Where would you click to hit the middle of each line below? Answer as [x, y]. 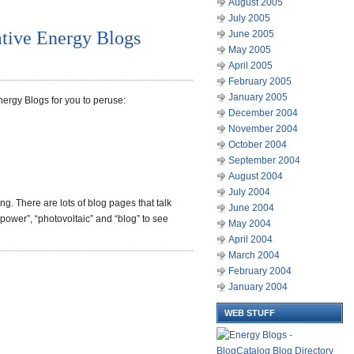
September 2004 [264, 160]
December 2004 [263, 113]
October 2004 [258, 145]
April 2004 [250, 239]
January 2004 [258, 287]
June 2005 [251, 34]
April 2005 [250, 66]
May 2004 [250, 224]
